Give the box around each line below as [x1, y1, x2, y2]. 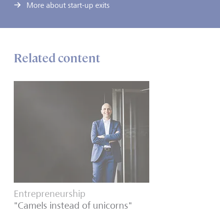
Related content [14, 50, 100, 66]
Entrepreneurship [14, 188, 85, 199]
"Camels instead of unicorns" [14, 199, 132, 211]
